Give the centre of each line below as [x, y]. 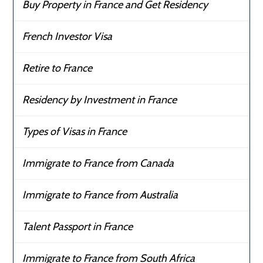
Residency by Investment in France [100, 100]
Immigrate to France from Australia [100, 195]
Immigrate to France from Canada [98, 163]
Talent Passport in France [78, 227]
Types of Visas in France [75, 132]
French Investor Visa [68, 37]
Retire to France [58, 68]
